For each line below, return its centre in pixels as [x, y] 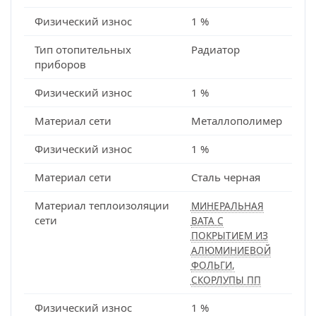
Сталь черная [225, 177]
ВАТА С [207, 221]
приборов [60, 64]
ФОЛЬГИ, [213, 265]
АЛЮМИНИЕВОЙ [231, 250]
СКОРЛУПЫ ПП [226, 280]
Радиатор [215, 49]
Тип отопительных [83, 49]
